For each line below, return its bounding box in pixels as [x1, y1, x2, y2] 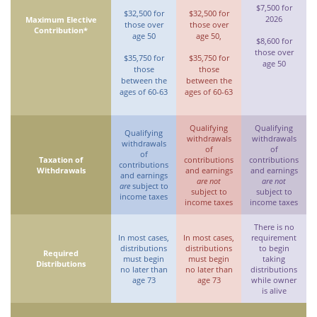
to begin [258, 243, 289, 253]
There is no [253, 221, 294, 232]
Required [43, 248, 79, 258]
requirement [251, 232, 296, 243]
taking [263, 253, 285, 264]
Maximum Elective [25, 14, 97, 25]
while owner [251, 275, 296, 285]
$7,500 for [255, 2, 292, 13]
